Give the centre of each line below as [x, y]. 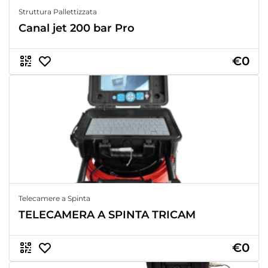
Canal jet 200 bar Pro [77, 28]
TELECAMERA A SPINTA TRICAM [107, 214]
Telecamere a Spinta [54, 198]
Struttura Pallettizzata [58, 11]
